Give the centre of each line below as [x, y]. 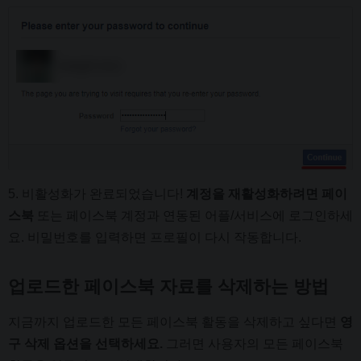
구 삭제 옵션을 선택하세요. [85, 343]
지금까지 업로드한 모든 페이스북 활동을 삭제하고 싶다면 [174, 322]
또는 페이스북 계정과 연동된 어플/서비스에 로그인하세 [193, 215]
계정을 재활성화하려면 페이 [267, 193]
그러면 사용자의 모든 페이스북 [253, 343]
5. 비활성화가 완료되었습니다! [97, 193]
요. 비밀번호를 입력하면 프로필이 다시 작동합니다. [155, 237]
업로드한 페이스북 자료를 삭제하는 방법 [168, 286]
